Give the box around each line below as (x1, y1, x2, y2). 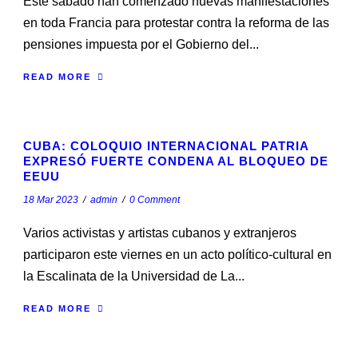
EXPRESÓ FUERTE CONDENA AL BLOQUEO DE (23, 154, 328, 168)
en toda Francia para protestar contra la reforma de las (23, 16, 329, 30)
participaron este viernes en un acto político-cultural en (23, 248, 332, 261)
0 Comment (129, 194, 180, 205)
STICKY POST (265, 105, 323, 114)
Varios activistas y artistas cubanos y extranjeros (23, 226, 296, 240)
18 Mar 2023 (23, 194, 78, 205)
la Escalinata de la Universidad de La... (23, 269, 245, 283)
